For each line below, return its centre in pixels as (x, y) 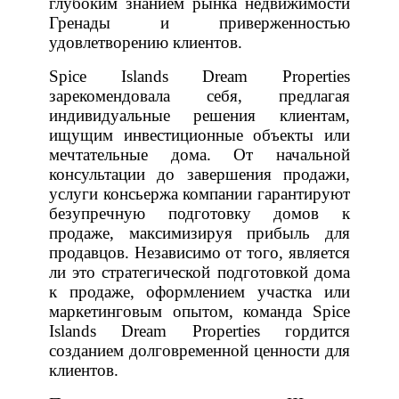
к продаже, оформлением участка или (199, 291)
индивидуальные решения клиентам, (199, 115)
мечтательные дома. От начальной (199, 154)
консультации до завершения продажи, (199, 174)
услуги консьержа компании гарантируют (199, 193)
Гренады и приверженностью (199, 22)
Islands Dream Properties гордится (199, 330)
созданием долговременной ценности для (199, 350)
